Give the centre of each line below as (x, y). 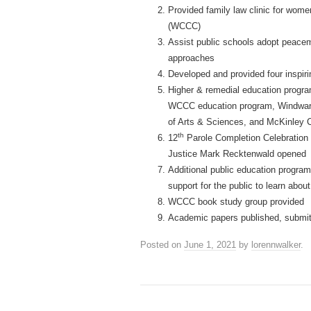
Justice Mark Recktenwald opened (237, 154)
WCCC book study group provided (236, 202)
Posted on (162, 245)
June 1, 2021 (210, 245)
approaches (191, 58)
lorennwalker (276, 245)
